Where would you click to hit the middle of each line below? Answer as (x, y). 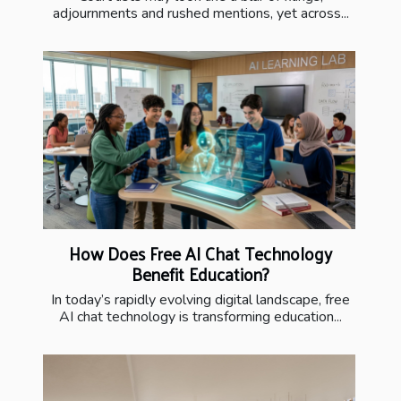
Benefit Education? (200, 274)
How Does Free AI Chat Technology (200, 254)
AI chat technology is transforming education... (200, 317)
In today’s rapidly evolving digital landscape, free (200, 300)
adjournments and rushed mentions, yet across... (200, 13)
